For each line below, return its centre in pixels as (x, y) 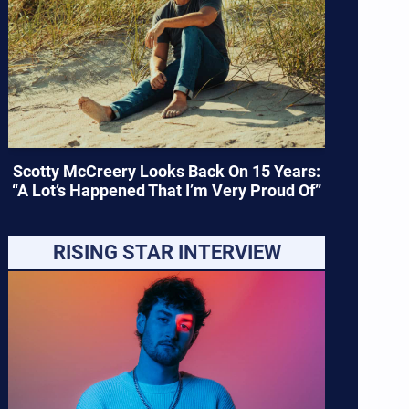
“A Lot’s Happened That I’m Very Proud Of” (167, 190)
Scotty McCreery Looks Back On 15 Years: (167, 171)
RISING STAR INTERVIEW (167, 252)
